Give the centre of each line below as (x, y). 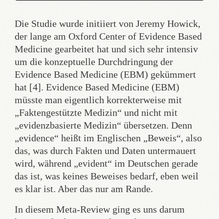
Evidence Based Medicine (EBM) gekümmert (105, 74)
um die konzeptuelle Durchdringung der (94, 62)
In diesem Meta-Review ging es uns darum (100, 209)
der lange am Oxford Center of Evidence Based (108, 36)
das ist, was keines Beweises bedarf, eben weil (107, 176)
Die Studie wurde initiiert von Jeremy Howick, (108, 23)
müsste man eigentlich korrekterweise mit (98, 100)
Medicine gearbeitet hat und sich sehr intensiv (106, 49)
